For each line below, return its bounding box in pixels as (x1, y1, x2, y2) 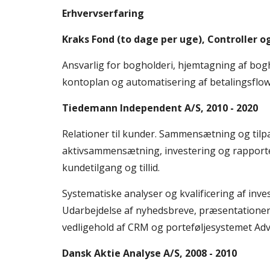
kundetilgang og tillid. (61, 161, 160, 174)
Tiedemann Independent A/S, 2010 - (61, 101, 234, 115)
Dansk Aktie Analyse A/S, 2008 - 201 (61, 246, 231, 260)
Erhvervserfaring (61, 7, 146, 20)
